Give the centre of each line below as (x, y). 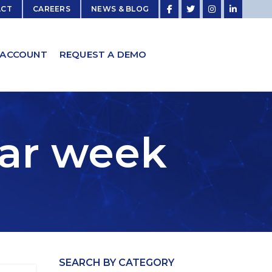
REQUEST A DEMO (103, 55)
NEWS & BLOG (120, 9)
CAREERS (52, 9)
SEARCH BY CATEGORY (116, 263)
